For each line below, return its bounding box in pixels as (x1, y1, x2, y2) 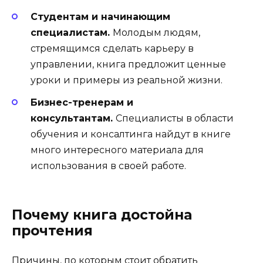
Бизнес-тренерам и (31, 97, 133, 109)
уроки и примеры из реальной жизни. (31, 75, 222, 86)
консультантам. (31, 113, 116, 124)
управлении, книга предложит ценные (31, 59, 226, 70)
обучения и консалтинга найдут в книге (31, 129, 231, 140)
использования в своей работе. (31, 160, 186, 172)
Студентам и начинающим (31, 11, 170, 22)
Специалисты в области (116, 113, 234, 124)
